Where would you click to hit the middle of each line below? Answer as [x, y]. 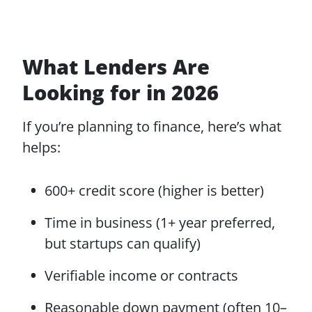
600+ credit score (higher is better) [154, 190]
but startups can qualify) [123, 243]
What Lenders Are [116, 67]
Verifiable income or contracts [141, 275]
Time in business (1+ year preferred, [160, 223]
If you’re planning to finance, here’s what [152, 126]
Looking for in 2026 [120, 92]
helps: [41, 147]
